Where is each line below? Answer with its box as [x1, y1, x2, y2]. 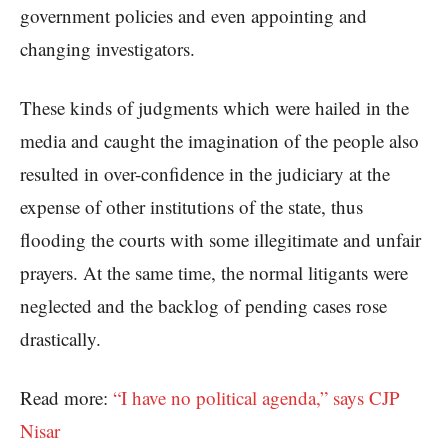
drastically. [20, 326, 101, 352]
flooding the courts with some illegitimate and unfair [20, 227, 421, 253]
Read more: [20, 385, 113, 411]
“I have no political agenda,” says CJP [113, 385, 400, 411]
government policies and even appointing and [20, 3, 367, 29]
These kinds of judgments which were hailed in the [20, 95, 409, 121]
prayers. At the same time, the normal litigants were [20, 260, 408, 286]
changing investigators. [20, 36, 195, 62]
